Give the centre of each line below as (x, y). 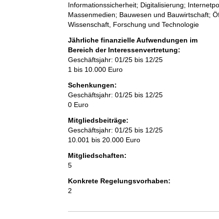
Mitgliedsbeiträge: (98, 120)
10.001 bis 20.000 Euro (104, 140)
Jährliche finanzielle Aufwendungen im (132, 40)
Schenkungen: (92, 85)
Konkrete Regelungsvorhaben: (119, 181)
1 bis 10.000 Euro (95, 70)
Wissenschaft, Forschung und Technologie (133, 25)
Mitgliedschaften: (97, 156)
